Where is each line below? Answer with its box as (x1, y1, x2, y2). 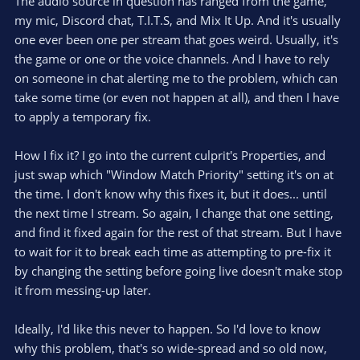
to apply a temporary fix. (14, 108, 151, 125)
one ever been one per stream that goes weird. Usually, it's (14, 31, 338, 47)
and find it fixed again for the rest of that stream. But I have (14, 223, 342, 240)
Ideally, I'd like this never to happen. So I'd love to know (14, 320, 321, 337)
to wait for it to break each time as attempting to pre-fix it (14, 243, 331, 260)
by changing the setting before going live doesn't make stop (14, 262, 342, 279)
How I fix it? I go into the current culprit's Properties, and (14, 146, 325, 163)
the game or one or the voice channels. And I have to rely (14, 50, 329, 67)
